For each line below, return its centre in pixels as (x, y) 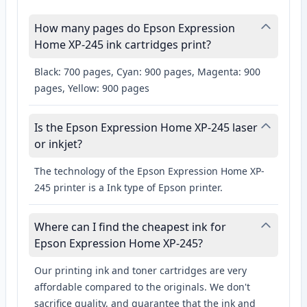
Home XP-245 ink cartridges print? (123, 45)
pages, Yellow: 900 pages (92, 88)
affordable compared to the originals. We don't (142, 287)
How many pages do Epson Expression (135, 28)
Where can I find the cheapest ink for (130, 227)
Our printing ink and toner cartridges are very (140, 271)
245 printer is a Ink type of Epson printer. (128, 188)
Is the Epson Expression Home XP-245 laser (146, 128)
